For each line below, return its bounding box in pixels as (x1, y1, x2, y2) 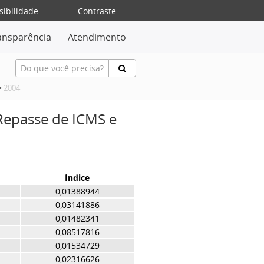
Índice (65, 172, 90, 183)
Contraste (78, 5, 117, 16)
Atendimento (68, 31, 127, 44)
